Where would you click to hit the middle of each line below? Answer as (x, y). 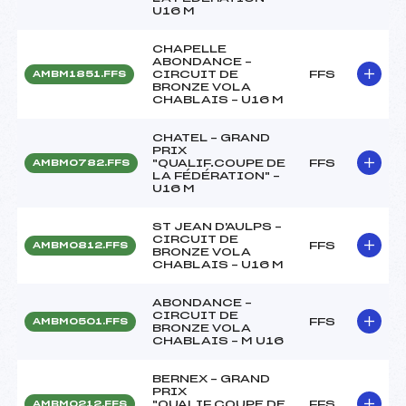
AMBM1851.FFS (79, 74)
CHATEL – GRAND (211, 137)
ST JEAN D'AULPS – (217, 226)
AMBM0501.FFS (80, 321)
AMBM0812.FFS (80, 245)
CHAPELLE (189, 48)
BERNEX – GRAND (211, 378)
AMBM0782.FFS (81, 163)
